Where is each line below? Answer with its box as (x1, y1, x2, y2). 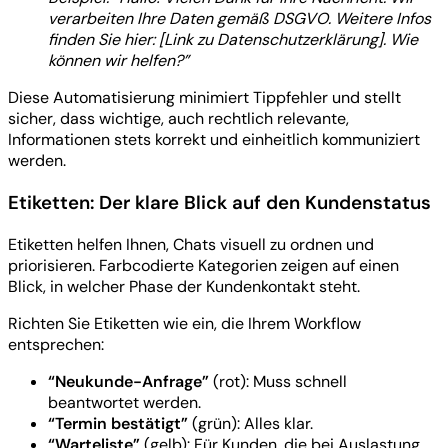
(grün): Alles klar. (188, 412, 313, 434)
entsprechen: (8, 333, 104, 355)
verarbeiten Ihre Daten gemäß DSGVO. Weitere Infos (48, 8, 431, 30)
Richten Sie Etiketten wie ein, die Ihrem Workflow (8, 312, 361, 334)
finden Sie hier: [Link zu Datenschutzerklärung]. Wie (48, 29, 418, 51)
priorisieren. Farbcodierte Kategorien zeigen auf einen (8, 254, 399, 276)
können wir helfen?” (48, 50, 189, 72)
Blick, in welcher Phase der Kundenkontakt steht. (8, 275, 360, 297)
